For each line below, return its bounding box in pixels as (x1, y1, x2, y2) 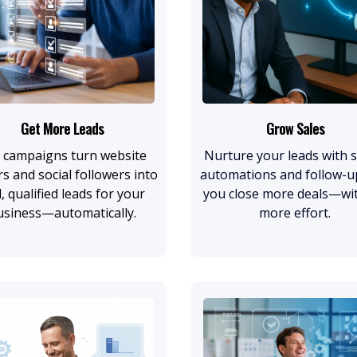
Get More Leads (20, 117, 104, 139)
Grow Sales (265, 117, 324, 139)
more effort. (259, 203, 331, 222)
